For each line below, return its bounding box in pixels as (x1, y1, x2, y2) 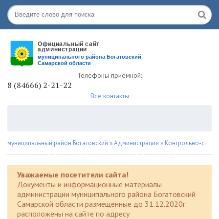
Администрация (114, 139, 159, 147)
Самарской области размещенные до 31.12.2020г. (17, 199, 186, 209)
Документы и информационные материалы (17, 179, 162, 189)
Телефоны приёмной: (77, 71, 142, 80)
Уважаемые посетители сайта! (17, 170, 129, 179)
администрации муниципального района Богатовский (17, 189, 196, 199)
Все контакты (90, 91, 129, 100)
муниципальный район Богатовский (7, 139, 108, 147)
